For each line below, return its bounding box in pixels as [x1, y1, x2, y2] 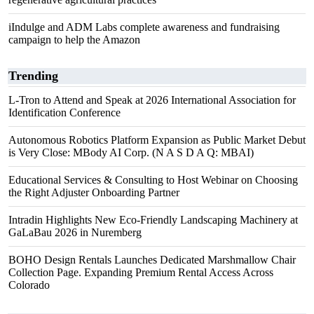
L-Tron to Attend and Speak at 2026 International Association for [8, 94, 296, 106]
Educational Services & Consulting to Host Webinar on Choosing [8, 174, 298, 186]
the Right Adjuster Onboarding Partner [8, 186, 179, 198]
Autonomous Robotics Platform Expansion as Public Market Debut [8, 134, 306, 146]
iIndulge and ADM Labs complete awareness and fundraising [8, 21, 280, 33]
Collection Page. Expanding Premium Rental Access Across [8, 266, 273, 278]
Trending [8, 69, 58, 83]
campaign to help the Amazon [8, 34, 140, 46]
